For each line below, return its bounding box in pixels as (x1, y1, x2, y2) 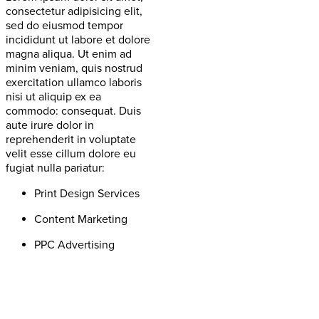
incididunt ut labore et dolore (6, 32, 150, 47)
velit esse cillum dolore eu (6, 146, 136, 161)
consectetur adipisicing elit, (6, 4, 142, 19)
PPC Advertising (34, 237, 115, 252)
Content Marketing (34, 211, 127, 226)
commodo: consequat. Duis (6, 103, 141, 118)
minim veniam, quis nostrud (6, 61, 142, 75)
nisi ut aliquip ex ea (6, 89, 101, 104)
